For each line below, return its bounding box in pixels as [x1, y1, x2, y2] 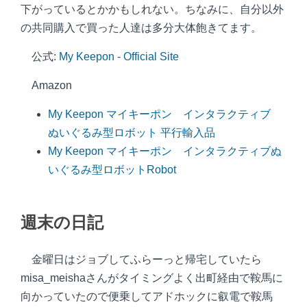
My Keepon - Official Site [59, 51, 179, 62]
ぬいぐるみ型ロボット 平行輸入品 [48, 127, 215, 138]
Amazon [32, 79, 72, 91]
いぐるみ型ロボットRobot [48, 164, 176, 175]
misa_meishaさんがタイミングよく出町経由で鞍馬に [21, 272, 283, 284]
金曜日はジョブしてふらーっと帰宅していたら [32, 254, 262, 265]
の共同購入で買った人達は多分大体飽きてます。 [21, 22, 262, 34]
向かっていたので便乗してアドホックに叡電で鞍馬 [21, 291, 273, 302]
